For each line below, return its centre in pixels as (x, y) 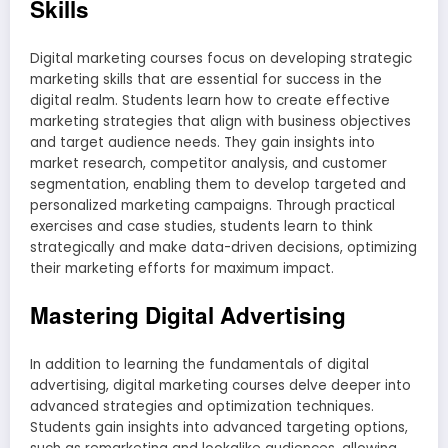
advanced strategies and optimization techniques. (202, 407)
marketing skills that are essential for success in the (206, 80)
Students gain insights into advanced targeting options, (219, 428)
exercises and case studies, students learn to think (201, 227)
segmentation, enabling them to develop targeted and (218, 185)
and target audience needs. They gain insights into (202, 143)
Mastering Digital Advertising (188, 314)
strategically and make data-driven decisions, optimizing (223, 248)
